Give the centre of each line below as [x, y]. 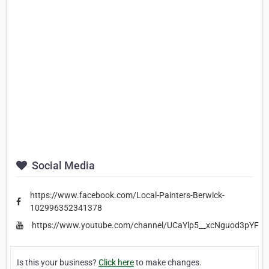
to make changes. [168, 263]
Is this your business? [58, 263]
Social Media [62, 165]
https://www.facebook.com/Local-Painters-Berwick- [128, 195]
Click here [116, 263]
